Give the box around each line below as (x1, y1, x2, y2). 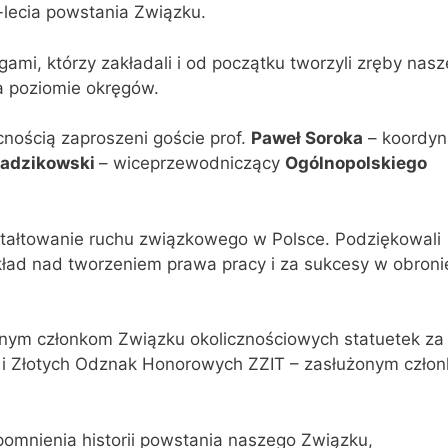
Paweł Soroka (251, 128, 363, 149)
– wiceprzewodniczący (99, 153, 285, 174)
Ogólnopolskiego (285, 153, 427, 174)
